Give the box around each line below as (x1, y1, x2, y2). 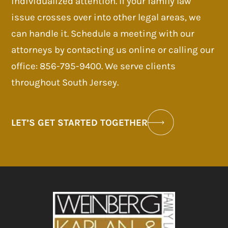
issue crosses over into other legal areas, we (11, 11, 202, 23)
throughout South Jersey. (11, 76, 119, 88)
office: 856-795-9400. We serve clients (11, 60, 176, 72)
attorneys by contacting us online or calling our (11, 44, 215, 55)
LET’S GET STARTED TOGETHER (11, 117, 148, 128)
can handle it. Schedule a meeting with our (11, 27, 195, 39)
